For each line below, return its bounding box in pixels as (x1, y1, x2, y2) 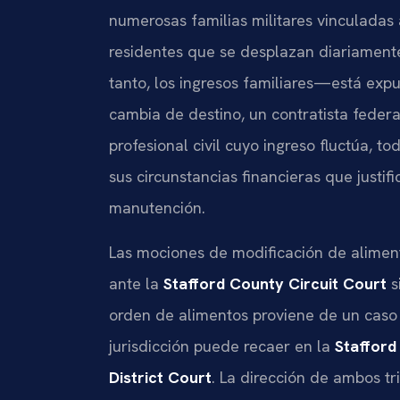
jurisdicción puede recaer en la (109, 335, 335, 356)
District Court (109, 366, 212, 387)
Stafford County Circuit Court (163, 272, 387, 294)
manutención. (109, 197, 205, 219)
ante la (109, 272, 163, 294)
